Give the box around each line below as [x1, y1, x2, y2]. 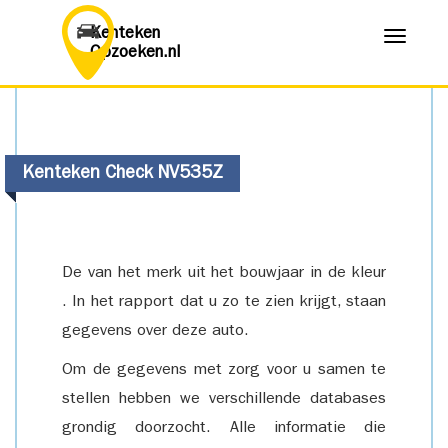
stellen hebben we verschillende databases [62, 392, 386, 408]
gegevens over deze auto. [62, 324, 249, 340]
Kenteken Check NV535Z [22, 166, 223, 184]
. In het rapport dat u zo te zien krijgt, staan [62, 295, 386, 311]
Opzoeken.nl [90, 45, 181, 62]
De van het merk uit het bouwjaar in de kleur [62, 266, 386, 282]
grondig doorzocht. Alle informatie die [62, 421, 386, 437]
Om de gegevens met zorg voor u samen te [62, 363, 386, 379]
